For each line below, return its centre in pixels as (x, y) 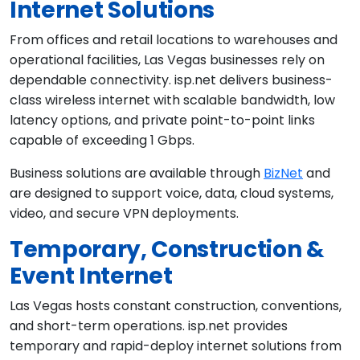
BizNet (283, 174)
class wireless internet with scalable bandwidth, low (172, 100)
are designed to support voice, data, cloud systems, (172, 194)
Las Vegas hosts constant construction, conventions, (176, 306)
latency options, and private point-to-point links (162, 121)
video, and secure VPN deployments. (124, 214)
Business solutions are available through (137, 174)
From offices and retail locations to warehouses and (174, 40)
